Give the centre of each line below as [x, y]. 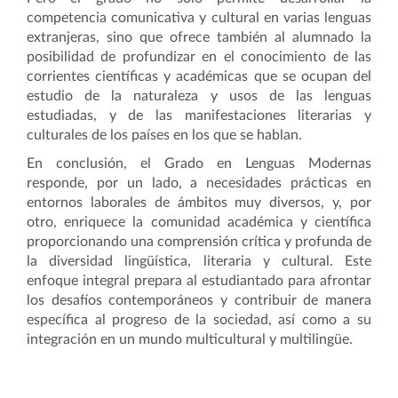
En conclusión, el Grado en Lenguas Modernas [199, 163]
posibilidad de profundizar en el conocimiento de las [199, 57]
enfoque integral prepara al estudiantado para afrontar [199, 281]
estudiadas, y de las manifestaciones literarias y [199, 115]
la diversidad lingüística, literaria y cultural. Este [199, 261]
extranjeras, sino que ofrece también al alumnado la [199, 37]
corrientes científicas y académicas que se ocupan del [199, 76]
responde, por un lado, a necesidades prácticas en [199, 183]
